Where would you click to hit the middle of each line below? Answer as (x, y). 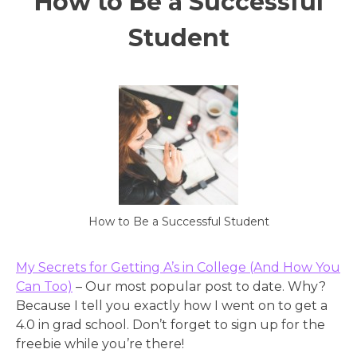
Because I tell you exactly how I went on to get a (172, 306)
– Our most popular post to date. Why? (199, 287)
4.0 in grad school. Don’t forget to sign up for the (171, 325)
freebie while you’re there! (100, 344)
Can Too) (44, 287)
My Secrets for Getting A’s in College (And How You (178, 268)
